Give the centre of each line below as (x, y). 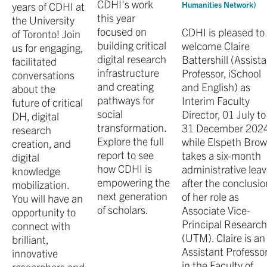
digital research (131, 59)
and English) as (216, 87)
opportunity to (44, 212)
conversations (43, 75)
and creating (125, 86)
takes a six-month (222, 156)
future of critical (47, 103)
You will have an (47, 198)
